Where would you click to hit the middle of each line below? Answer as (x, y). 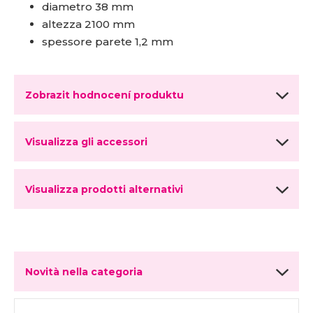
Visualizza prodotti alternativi (104, 190)
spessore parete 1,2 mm (108, 42)
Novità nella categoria (84, 272)
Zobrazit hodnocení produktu (104, 95)
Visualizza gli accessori (86, 142)
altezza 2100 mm (88, 24)
